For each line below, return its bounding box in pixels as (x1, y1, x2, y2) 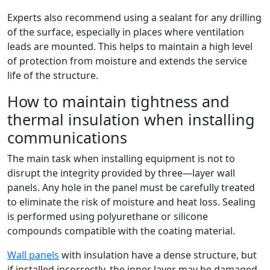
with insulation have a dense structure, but (59, 248, 257, 262)
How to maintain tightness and (7, 91, 230, 111)
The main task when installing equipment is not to (7, 152, 235, 165)
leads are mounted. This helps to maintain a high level (7, 40, 253, 53)
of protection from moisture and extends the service (7, 54, 247, 67)
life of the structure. (7, 69, 98, 82)
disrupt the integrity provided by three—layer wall (7, 166, 235, 180)
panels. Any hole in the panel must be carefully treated (7, 181, 255, 194)
